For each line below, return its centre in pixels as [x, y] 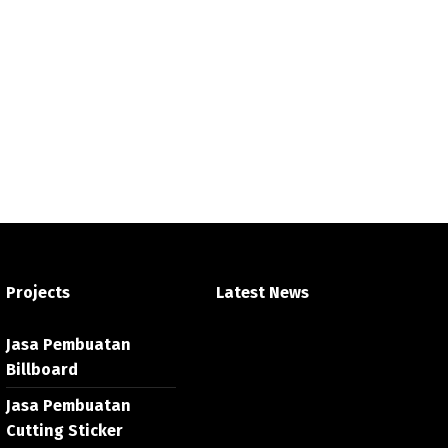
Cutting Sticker [64, 430]
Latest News [262, 292]
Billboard [42, 369]
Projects [38, 292]
